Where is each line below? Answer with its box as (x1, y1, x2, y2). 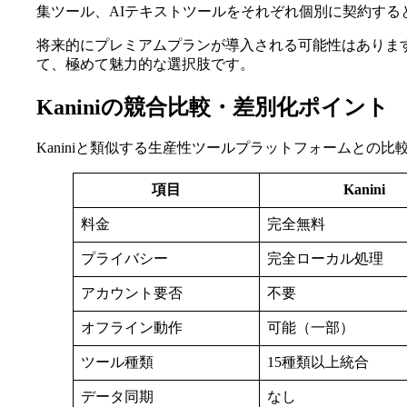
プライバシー (81, 251, 168, 267)
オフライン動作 (81, 320, 183, 336)
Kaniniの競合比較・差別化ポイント (36, 94, 389, 119)
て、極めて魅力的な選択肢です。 (36, 55, 254, 72)
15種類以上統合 (267, 354, 369, 371)
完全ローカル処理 (267, 251, 383, 267)
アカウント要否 (81, 285, 183, 302)
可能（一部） (267, 320, 354, 336)
